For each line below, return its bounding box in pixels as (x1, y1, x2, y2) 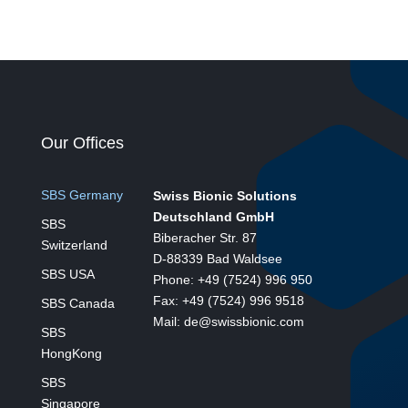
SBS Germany (40, 188, 123, 202)
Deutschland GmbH (153, 209, 275, 224)
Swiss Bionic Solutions (153, 189, 298, 203)
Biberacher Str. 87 (153, 230, 258, 245)
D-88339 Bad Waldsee (153, 251, 283, 266)
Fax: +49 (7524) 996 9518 (153, 293, 305, 308)
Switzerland (40, 238, 107, 252)
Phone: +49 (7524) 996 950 (153, 272, 313, 287)
